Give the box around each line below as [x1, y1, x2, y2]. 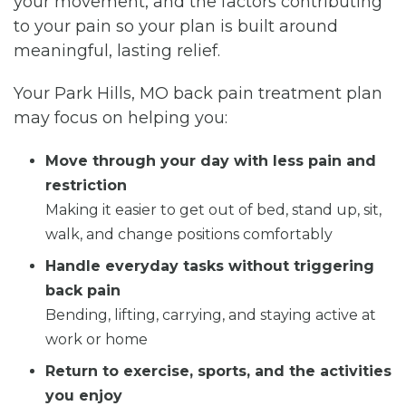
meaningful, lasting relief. [14, 40, 220, 61]
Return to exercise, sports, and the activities [45, 362, 391, 380]
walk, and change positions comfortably [45, 225, 333, 243]
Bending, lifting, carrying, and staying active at [45, 305, 376, 324]
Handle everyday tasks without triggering [45, 256, 374, 275]
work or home [45, 330, 148, 348]
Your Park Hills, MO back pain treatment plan [14, 82, 382, 103]
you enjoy [45, 386, 122, 404]
